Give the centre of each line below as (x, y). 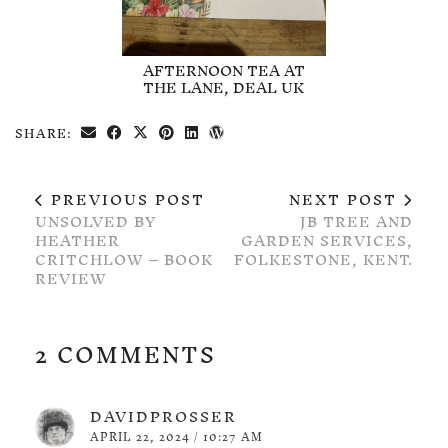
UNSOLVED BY (95, 221)
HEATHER (77, 240)
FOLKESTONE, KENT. (323, 259)
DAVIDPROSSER (163, 416)
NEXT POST (346, 199)
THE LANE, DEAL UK (224, 87)
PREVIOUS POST (125, 199)
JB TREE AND (356, 221)
